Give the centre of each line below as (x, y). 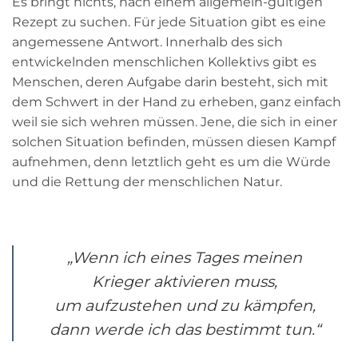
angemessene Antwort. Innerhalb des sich (147, 42)
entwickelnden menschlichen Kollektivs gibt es (164, 62)
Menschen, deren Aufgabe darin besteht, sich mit (170, 82)
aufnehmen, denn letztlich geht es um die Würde (171, 162)
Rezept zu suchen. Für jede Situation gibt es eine (169, 22)
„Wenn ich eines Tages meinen (185, 257)
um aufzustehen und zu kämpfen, (185, 305)
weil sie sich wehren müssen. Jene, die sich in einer (175, 122)
